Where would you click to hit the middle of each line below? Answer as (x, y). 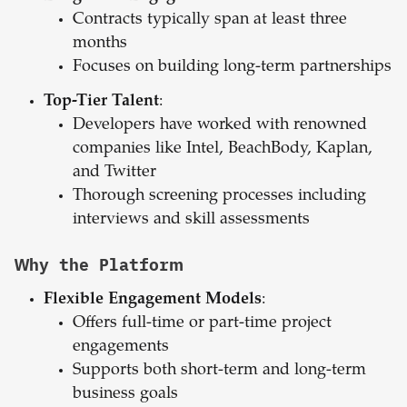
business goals (125, 395)
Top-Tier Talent (101, 102)
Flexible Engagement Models (153, 300)
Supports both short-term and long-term (219, 371)
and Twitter (114, 173)
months (100, 44)
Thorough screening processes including (219, 197)
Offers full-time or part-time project (202, 324)
